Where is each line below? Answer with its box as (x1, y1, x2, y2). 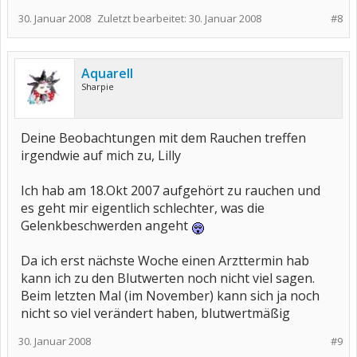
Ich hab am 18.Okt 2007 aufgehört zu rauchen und (21, 182, 320, 199)
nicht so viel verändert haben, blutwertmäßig (21, 304, 290, 322)
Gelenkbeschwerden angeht (21, 217, 191, 234)
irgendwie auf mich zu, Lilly (21, 147, 181, 164)
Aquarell (81, 65, 133, 82)
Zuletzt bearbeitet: (97, 11, 189, 25)
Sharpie (81, 80, 114, 92)
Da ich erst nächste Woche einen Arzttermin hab (21, 252, 309, 269)
